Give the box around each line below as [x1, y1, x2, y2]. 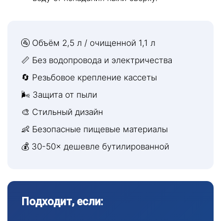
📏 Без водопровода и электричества [21, 55, 172, 66]
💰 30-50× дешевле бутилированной [21, 142, 169, 152]
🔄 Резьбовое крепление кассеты [21, 73, 157, 83]
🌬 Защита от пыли [21, 90, 97, 100]
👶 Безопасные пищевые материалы [21, 124, 168, 135]
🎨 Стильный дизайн [21, 107, 103, 117]
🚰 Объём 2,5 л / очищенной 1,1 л [21, 38, 155, 48]
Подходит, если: [21, 195, 103, 208]
